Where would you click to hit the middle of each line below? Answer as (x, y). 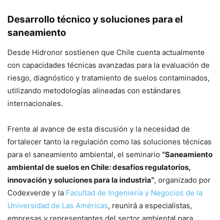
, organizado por (182, 180)
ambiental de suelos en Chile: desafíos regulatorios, (99, 167)
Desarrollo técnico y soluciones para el (95, 20)
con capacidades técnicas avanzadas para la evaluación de (109, 65)
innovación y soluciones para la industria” (81, 180)
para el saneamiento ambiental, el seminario (85, 155)
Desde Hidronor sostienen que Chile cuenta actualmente (106, 53)
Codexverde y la (37, 193)
